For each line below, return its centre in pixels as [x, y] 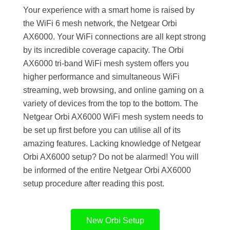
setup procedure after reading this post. [94, 183]
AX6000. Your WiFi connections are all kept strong [114, 36]
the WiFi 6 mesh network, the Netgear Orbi [100, 23]
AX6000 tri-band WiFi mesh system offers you [106, 63]
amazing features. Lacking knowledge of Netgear [112, 143]
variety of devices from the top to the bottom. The [111, 103]
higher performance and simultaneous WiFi [101, 76]
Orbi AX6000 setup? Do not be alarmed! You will [111, 157]
